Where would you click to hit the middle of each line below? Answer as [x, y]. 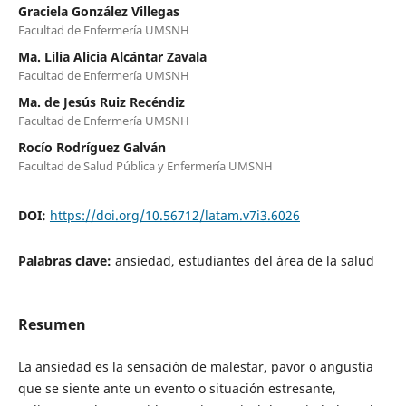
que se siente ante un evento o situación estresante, [177, 388]
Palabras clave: [66, 260]
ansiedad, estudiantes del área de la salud [244, 260]
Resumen [52, 324]
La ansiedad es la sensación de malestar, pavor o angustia [195, 366]
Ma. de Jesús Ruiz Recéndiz [101, 101]
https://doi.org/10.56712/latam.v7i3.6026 [174, 215]
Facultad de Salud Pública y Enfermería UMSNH [145, 165]
